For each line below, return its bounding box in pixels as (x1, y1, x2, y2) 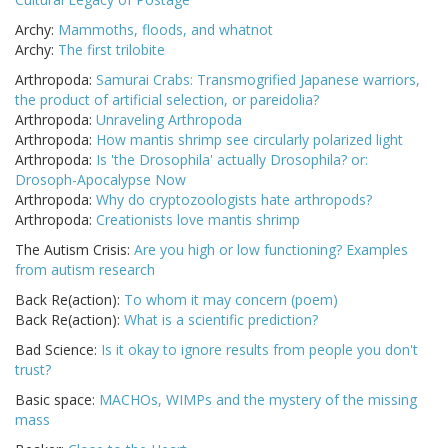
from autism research (15, 260, 155, 280)
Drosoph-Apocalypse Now (15, 170, 186, 190)
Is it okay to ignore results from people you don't (101, 340, 418, 360)
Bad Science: (15, 340, 101, 360)
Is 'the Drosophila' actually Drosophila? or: (96, 150, 368, 170)
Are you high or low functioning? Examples (134, 240, 408, 260)
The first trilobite (58, 40, 165, 60)
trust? (15, 360, 51, 380)
